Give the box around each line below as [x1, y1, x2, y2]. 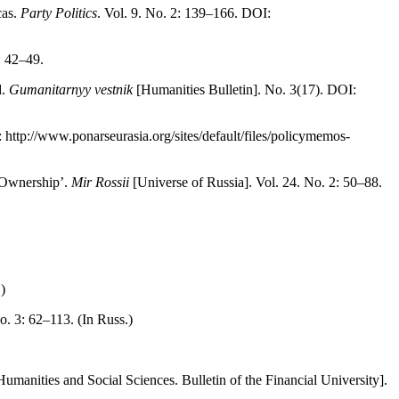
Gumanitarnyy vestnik [9, 82, 133, 98]
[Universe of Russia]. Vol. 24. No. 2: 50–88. [129, 175, 382, 191]
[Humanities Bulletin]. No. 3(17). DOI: [133, 82, 356, 98]
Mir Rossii [71, 175, 129, 191]
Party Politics [20, 5, 97, 21]
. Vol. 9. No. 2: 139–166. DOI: [97, 5, 271, 21]
